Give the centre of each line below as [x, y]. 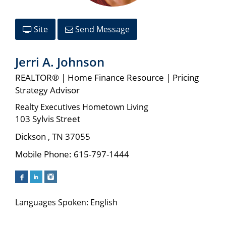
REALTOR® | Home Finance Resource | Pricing [107, 77]
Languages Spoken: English [66, 203]
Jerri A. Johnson [60, 62]
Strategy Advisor [47, 90]
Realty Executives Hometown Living [82, 107]
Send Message [101, 29]
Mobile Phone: [44, 154]
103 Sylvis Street [48, 119]
